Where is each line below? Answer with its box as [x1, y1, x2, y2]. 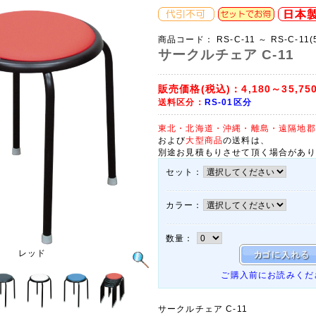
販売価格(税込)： [158, 83, 242, 95]
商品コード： [158, 35, 214, 44]
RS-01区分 [204, 97, 252, 107]
